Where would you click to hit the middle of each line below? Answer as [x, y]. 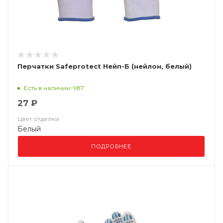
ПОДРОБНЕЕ [111, 146]
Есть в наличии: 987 [54, 88]
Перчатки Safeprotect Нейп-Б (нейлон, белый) [105, 66]
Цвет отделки [38, 119]
